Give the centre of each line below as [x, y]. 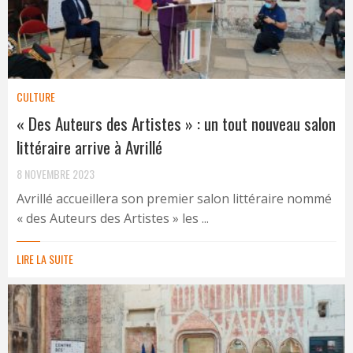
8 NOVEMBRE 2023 [56, 173]
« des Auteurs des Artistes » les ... [113, 218]
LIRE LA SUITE [45, 258]
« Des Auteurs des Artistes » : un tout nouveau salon [176, 123]
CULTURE [36, 96]
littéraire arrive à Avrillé [89, 147]
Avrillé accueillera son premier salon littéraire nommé [174, 198]
